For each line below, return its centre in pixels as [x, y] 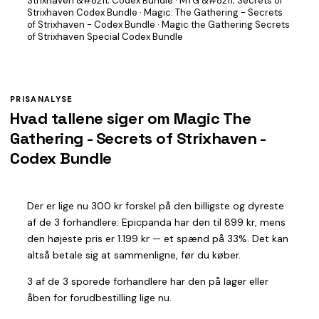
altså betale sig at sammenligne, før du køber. [134, 255]
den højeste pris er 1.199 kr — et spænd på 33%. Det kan [158, 239]
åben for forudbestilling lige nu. [99, 298]
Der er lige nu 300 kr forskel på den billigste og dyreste [156, 206]
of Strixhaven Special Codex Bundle [105, 37]
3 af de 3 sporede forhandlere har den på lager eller [148, 281]
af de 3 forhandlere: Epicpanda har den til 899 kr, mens [156, 222]
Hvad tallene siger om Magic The [131, 118]
